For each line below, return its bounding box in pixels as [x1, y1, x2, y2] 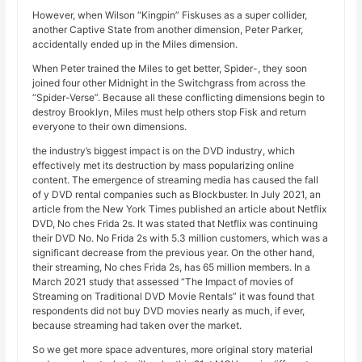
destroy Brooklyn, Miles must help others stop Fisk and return [32, 106, 307, 119]
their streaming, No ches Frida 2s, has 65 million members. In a [32, 261, 311, 274]
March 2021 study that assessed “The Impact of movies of [32, 276, 294, 288]
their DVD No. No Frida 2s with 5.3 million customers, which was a [32, 232, 329, 245]
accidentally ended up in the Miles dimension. [32, 38, 238, 51]
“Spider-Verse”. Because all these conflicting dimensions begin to [32, 91, 326, 104]
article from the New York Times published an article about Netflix [32, 203, 327, 216]
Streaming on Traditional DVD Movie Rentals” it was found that [32, 290, 315, 303]
